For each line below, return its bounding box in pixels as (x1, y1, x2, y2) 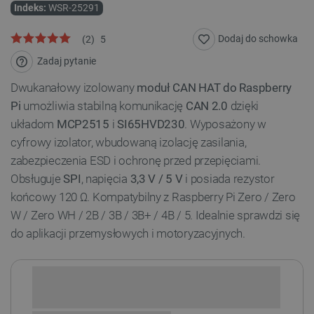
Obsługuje (11, 172, 64, 186)
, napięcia (81, 172, 130, 186)
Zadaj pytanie (37, 55, 96, 67)
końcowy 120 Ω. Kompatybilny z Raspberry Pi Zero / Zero (11, 190, 296, 205)
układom (11, 117, 57, 132)
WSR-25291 (48, 2, 100, 14)
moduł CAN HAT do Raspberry (137, 81, 292, 95)
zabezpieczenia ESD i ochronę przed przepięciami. (11, 153, 261, 168)
